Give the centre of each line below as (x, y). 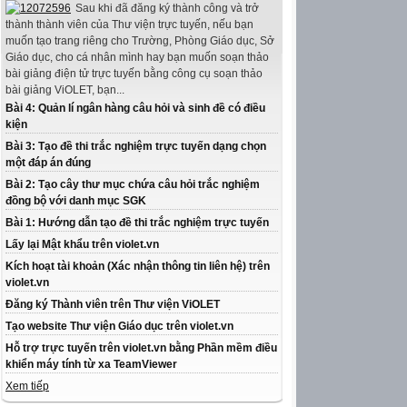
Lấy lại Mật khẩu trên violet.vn (82, 245)
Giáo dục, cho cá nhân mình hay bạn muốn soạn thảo (137, 58)
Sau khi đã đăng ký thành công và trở (167, 9)
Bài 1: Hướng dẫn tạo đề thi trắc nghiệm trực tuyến (137, 223)
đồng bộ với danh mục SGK (76, 201)
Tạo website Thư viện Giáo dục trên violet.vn (119, 327)
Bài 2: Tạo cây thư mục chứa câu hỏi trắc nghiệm (133, 185)
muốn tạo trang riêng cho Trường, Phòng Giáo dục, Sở (140, 41)
